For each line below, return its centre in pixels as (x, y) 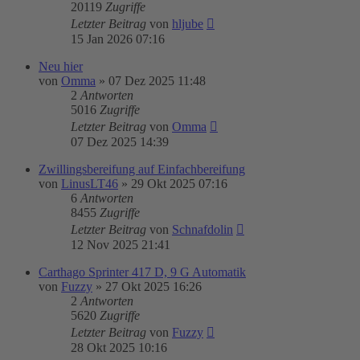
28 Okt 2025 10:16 (119, 348)
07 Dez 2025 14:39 (120, 142)
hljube (188, 24)
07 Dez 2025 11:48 (157, 81)
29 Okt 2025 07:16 (179, 184)
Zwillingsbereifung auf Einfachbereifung (142, 169)
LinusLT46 (90, 184)
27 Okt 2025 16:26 (153, 286)
